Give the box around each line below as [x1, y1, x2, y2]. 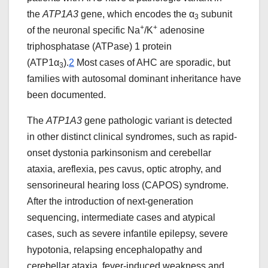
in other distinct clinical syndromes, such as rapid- [27, 132, 237, 142]
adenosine [157, 25, 205, 36]
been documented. [27, 90, 106, 100]
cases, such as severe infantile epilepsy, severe [27, 229, 228, 239]
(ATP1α [27, 57, 59, 68]
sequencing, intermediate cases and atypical [27, 212, 215, 223]
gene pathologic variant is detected [82, 115, 232, 126]
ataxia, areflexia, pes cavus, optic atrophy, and [27, 164, 221, 175]
